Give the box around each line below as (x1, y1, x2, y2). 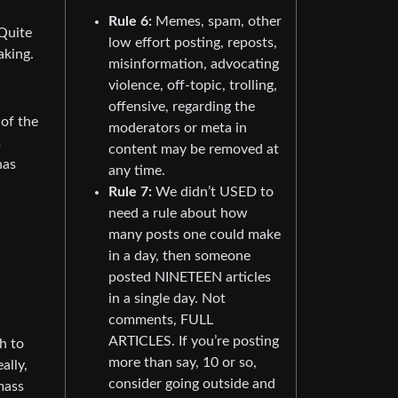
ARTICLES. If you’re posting (108, 333, 279, 348)
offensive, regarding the (108, 99, 255, 114)
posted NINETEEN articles (108, 269, 271, 284)
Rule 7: (108, 184, 152, 199)
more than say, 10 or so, (108, 354, 257, 370)
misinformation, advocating (108, 56, 279, 71)
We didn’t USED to (152, 184, 274, 199)
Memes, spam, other (152, 13, 282, 28)
